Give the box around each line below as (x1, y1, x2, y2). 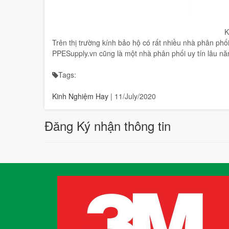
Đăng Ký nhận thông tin (44, 116, 171, 134)
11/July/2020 (114, 90, 156, 101)
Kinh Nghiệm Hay (52, 90, 108, 101)
